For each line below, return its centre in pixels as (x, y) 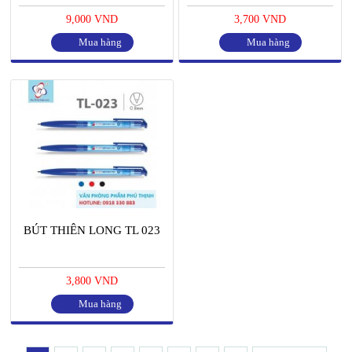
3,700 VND (260, 20)
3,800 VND (92, 280)
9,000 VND (92, 20)
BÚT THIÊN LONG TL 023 (92, 230)
